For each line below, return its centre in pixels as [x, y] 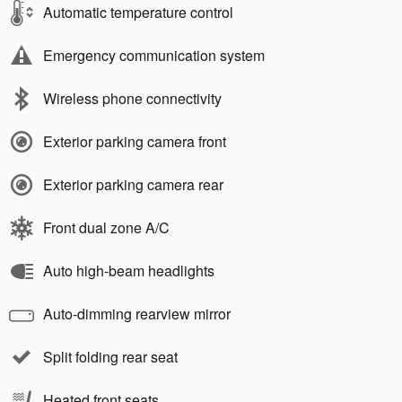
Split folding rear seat [110, 356]
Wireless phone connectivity [132, 98]
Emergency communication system [154, 55]
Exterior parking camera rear [133, 184]
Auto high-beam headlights [129, 270]
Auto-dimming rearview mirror [137, 313]
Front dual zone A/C [106, 227]
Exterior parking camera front [135, 141]
